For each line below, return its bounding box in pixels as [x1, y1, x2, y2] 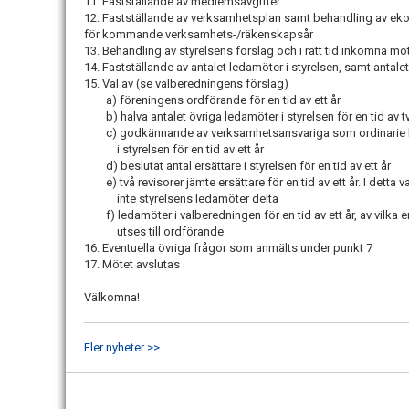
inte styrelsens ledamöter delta [84, 192, 281, 206]
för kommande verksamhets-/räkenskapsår [84, 27, 316, 42]
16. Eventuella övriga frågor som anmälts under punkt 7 [84, 241, 375, 256]
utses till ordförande [84, 225, 226, 239]
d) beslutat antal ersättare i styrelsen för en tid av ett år [84, 159, 393, 173]
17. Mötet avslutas [84, 257, 180, 272]
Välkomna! [84, 290, 140, 305]
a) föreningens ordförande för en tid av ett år [84, 93, 343, 108]
